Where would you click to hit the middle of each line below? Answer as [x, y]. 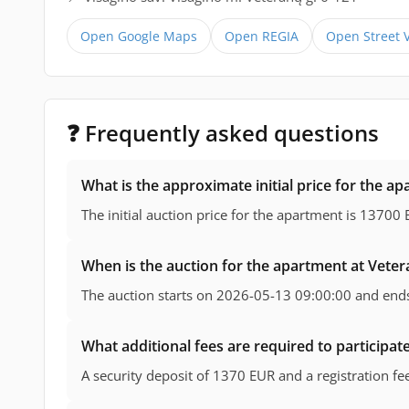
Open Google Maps [139, 37]
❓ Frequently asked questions [223, 133]
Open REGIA [262, 37]
